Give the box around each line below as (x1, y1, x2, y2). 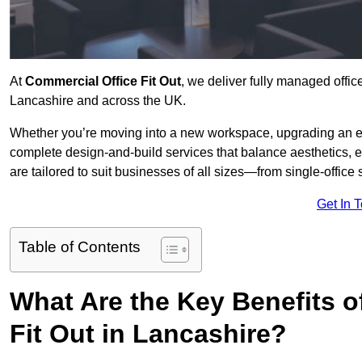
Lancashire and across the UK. (10, 94, 186, 108)
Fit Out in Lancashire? (10, 319, 287, 349)
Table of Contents (19, 238, 141, 256)
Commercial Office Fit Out (25, 74, 181, 89)
